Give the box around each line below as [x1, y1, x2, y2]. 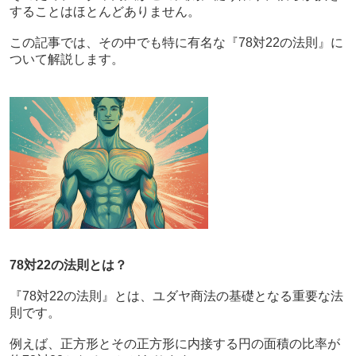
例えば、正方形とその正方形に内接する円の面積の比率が [9, 337, 340, 351]
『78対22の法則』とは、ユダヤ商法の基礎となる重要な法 [9, 289, 343, 304]
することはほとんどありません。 [9, 4, 200, 18]
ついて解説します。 [9, 52, 124, 66]
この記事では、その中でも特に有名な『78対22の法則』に [9, 35, 343, 49]
